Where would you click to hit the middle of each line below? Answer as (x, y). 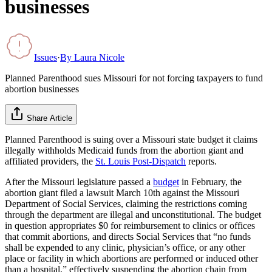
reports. (202, 161)
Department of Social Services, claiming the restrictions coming (126, 203)
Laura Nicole (99, 57)
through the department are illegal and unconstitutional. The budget (133, 214)
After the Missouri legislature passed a (79, 182)
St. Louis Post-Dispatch (141, 161)
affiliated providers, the (50, 161)
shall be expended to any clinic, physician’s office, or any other (125, 247)
